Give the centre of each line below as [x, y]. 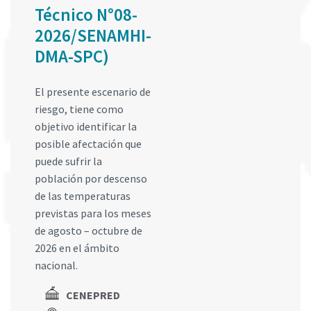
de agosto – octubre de [89, 231]
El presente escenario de [93, 92]
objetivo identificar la [86, 127]
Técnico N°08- [86, 15]
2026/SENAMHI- [93, 36]
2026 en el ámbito [77, 248]
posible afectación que [88, 144]
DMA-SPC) [72, 57]
